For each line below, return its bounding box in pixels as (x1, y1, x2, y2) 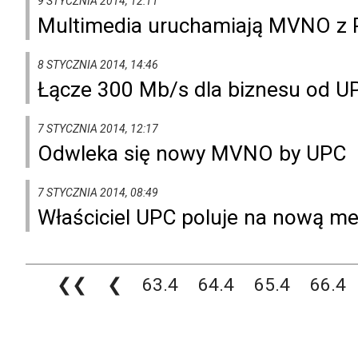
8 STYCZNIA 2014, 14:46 (38, 58, 158, 71)
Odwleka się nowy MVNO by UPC (38, 141, 346, 165)
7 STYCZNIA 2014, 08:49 (38, 185, 158, 199)
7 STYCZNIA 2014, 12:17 (38, 121, 158, 135)
